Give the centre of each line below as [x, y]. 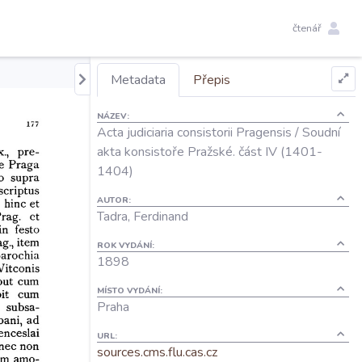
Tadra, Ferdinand [143, 217]
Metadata [138, 80]
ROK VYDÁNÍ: [126, 245]
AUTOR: [114, 200]
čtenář [307, 28]
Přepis [212, 80]
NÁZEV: [113, 116]
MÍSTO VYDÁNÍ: [130, 290]
